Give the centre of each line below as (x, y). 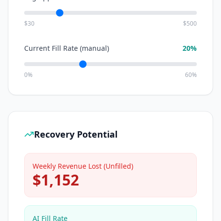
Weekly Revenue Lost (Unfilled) (83, 166)
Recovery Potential (76, 134)
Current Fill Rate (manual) (67, 48)
